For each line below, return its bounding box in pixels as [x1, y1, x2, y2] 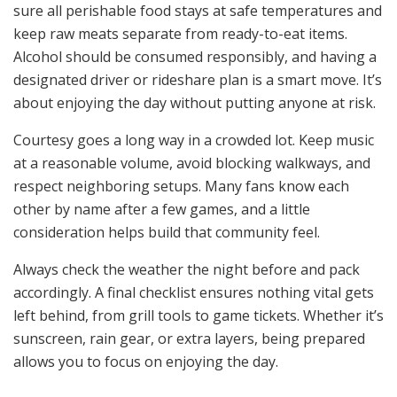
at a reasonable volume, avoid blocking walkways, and [13, 152, 370, 173]
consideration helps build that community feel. [13, 222, 320, 242]
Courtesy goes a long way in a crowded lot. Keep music [13, 129, 374, 150]
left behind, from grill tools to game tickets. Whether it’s [13, 305, 384, 325]
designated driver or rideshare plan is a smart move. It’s [13, 69, 382, 90]
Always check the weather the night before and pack [13, 259, 360, 279]
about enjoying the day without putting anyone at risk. [13, 92, 376, 113]
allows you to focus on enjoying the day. [13, 351, 278, 371]
